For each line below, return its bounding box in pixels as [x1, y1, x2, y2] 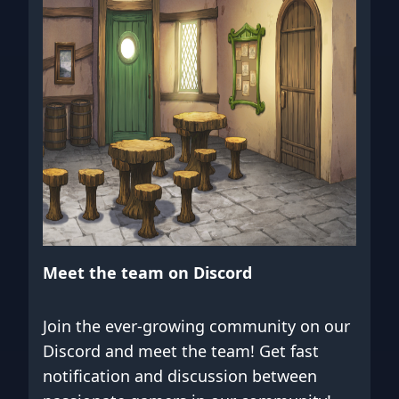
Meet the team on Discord [43, 262, 252, 284]
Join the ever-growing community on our [43, 315, 350, 338]
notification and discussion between [43, 365, 317, 387]
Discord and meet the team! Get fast [43, 340, 319, 362]
